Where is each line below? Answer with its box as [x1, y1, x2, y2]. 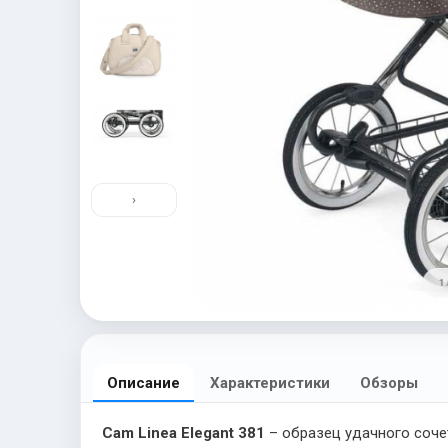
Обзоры [360, 373, 418, 392]
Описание [107, 373, 180, 392]
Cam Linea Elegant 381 [102, 423, 265, 442]
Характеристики [210, 373, 330, 392]
